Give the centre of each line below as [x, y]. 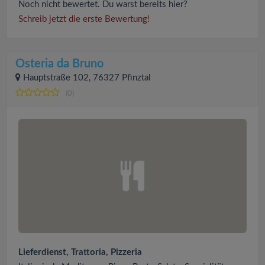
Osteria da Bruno [59, 64]
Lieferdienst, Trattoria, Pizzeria [80, 253]
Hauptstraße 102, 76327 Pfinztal [87, 78]
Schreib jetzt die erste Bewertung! [84, 20]
